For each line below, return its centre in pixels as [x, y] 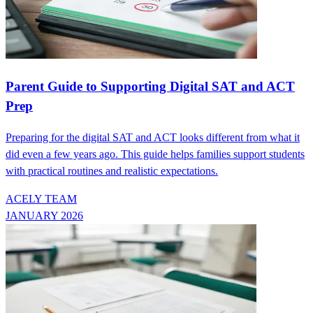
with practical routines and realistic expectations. [112, 170]
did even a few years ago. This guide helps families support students [155, 154]
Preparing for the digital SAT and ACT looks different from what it [153, 137]
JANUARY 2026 [44, 215]
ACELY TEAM [41, 198]
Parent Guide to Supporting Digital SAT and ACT [150, 86]
